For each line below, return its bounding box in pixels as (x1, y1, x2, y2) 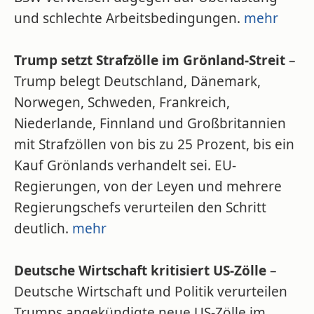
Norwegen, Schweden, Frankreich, (14, 93, 230, 111)
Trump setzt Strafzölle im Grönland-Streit (14, 51, 285, 69)
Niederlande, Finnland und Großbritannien (14, 114, 286, 132)
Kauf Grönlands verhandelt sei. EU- (14, 156, 236, 175)
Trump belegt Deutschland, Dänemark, (14, 72, 261, 90)
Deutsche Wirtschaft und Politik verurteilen (14, 282, 287, 301)
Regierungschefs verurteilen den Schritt (14, 198, 266, 217)
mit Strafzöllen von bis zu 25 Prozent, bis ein (14, 135, 294, 153)
